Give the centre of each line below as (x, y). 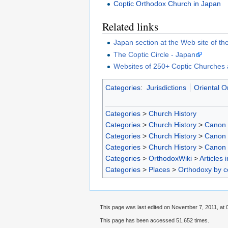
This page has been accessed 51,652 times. (154, 221)
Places (159, 169)
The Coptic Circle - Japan (155, 54)
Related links (130, 26)
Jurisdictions (166, 87)
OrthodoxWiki (170, 158)
